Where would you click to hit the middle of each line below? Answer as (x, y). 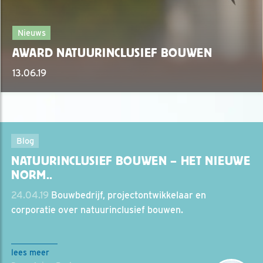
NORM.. (32, 175)
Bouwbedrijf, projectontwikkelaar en (127, 195)
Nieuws (31, 33)
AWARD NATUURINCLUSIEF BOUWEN (112, 53)
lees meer (30, 253)
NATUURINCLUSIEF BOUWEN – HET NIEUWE (131, 161)
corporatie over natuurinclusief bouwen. (97, 210)
